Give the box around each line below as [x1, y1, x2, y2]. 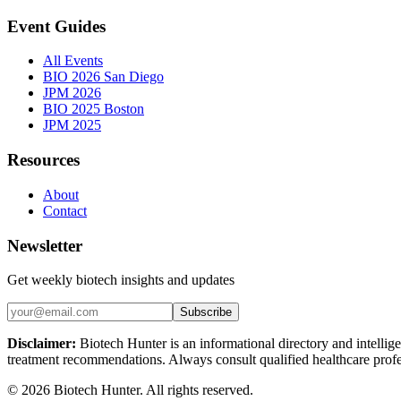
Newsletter [7, 235, 82, 255]
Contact [43, 202, 87, 218]
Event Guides [7, 16, 106, 36]
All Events [43, 53, 103, 69]
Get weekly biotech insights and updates [7, 272, 235, 288]
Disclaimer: [7, 336, 76, 352]
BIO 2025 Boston [43, 101, 144, 117]
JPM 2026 [43, 85, 101, 101]
